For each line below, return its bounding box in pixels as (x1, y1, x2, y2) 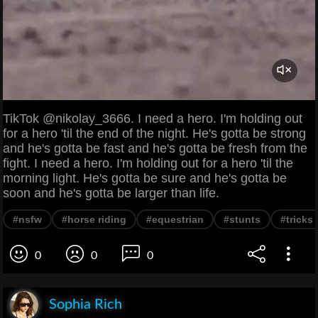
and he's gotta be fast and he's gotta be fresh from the (3, 141, 307, 156)
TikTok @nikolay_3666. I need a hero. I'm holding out (3, 111, 302, 126)
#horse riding (62, 214, 126, 226)
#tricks (280, 214, 313, 226)
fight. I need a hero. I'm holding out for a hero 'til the (3, 156, 293, 171)
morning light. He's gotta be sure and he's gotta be (3, 171, 287, 186)
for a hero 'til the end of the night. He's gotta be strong (3, 126, 306, 141)
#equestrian (146, 214, 204, 226)
